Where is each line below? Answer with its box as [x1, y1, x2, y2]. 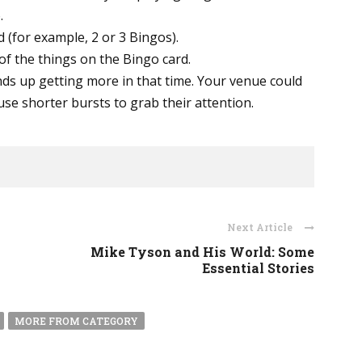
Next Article [227, 221, 293, 234]
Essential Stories [202, 259, 314, 276]
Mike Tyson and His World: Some [90, 243, 314, 260]
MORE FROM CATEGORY [15, 314, 138, 327]
